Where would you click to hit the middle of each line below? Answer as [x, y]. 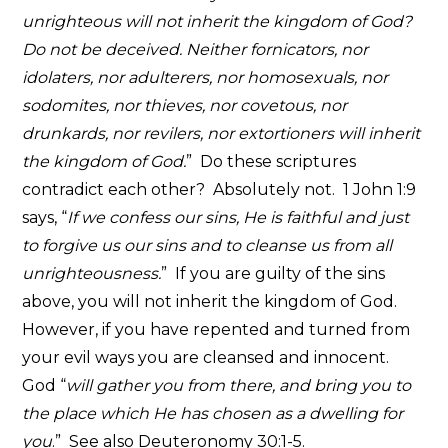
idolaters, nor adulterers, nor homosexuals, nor [205, 77]
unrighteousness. [92, 273]
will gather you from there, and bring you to [239, 385]
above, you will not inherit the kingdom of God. [212, 301]
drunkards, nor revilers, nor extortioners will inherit [221, 133]
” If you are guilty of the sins [273, 273]
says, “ [45, 217]
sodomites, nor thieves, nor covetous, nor [185, 105]
